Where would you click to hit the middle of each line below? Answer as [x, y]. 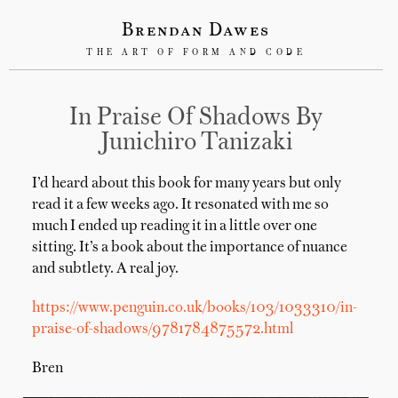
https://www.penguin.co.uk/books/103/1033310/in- [195, 308]
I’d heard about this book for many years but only [187, 184]
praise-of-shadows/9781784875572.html [163, 330]
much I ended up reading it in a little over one [175, 227]
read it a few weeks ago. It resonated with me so [180, 205]
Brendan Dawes [196, 31]
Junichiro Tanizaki [196, 143]
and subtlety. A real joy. [105, 269]
